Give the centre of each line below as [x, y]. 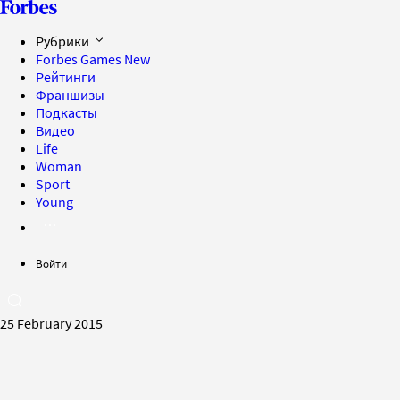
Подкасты [67, 112]
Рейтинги [66, 77]
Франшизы [70, 95]
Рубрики [64, 41]
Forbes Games [80, 59]
